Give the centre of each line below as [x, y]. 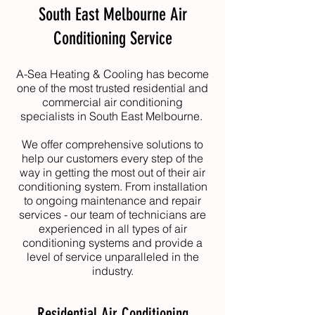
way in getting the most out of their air [112, 172]
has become [176, 74]
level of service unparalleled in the [112, 257]
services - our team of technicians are [112, 214]
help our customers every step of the [112, 158]
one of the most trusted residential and [112, 88]
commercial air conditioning [112, 102]
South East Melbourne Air [112, 14]
